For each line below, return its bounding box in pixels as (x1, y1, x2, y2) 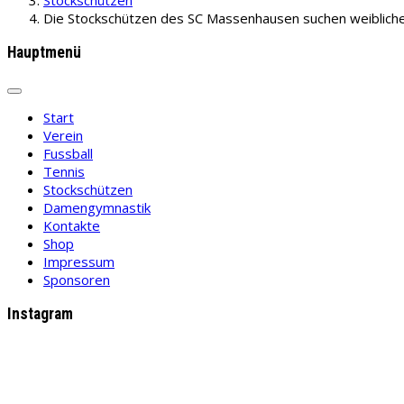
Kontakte (43, 216, 100, 235)
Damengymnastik (43, 198, 151, 217)
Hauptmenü (7, 42, 81, 61)
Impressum (43, 252, 115, 271)
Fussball (43, 144, 93, 163)
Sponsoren (43, 271, 110, 289)
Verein (43, 126, 83, 145)
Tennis (43, 162, 85, 181)
